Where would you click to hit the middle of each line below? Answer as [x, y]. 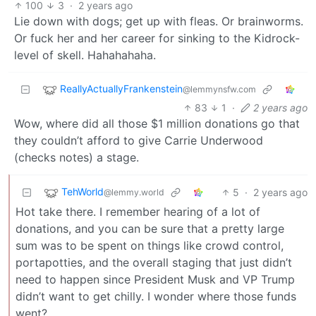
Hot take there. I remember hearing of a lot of [138, 211]
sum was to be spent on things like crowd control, [150, 245]
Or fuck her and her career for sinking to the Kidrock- [157, 38]
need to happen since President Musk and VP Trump [155, 279]
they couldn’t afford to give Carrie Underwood [139, 140]
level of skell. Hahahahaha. [85, 55]
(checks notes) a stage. [77, 157]
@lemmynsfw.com [219, 90]
